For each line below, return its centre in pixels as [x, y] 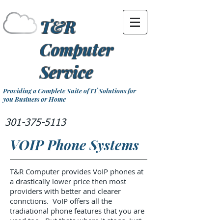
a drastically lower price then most [68, 181]
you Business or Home [34, 99]
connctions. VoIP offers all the [61, 201]
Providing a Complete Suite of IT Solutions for [69, 91]
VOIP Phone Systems [74, 145]
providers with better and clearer [65, 191]
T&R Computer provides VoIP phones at [77, 171]
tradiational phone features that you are [77, 211]
